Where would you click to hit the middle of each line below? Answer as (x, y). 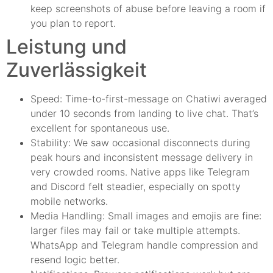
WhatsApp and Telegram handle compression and (144, 245)
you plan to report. (73, 23)
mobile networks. (69, 201)
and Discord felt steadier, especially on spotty (136, 187)
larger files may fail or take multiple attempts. (135, 231)
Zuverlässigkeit (76, 70)
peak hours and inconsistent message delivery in (142, 158)
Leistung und (66, 47)
